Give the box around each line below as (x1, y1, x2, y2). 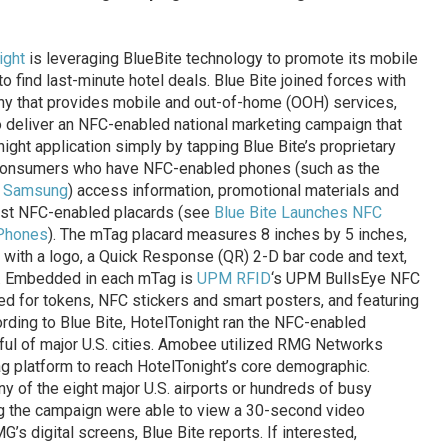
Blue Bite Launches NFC (213, 203, 382, 223)
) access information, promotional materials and (67, 181, 399, 201)
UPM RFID (196, 269, 271, 289)
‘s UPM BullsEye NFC (270, 269, 420, 289)
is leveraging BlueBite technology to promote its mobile (24, 49, 418, 69)
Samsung (2, 181, 68, 201)
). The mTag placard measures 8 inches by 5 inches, (47, 225, 407, 245)
